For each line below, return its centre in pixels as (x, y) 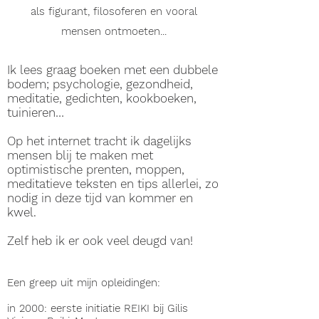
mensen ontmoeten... (114, 31)
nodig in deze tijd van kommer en (100, 198)
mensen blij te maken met (80, 155)
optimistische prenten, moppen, (96, 169)
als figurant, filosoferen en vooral (114, 11)
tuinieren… (36, 113)
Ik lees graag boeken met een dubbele (113, 70)
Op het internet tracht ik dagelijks (99, 141)
